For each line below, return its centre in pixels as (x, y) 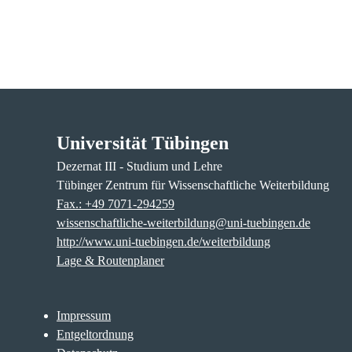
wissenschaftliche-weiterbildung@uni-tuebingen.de (183, 222)
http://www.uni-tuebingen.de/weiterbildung (163, 241)
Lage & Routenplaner (110, 260)
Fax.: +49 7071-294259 (115, 203)
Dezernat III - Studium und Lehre (139, 166)
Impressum (84, 315)
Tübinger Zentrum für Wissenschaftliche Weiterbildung (193, 185)
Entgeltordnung (95, 334)
